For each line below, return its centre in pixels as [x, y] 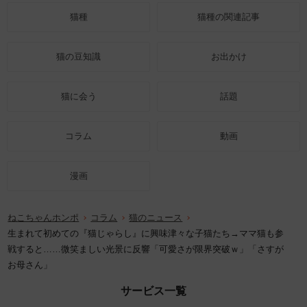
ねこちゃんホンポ [44, 218]
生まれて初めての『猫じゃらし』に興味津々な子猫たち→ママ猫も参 [146, 234]
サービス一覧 [153, 291]
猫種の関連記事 [229, 17]
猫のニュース [156, 218]
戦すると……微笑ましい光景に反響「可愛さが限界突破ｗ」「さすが [146, 249]
